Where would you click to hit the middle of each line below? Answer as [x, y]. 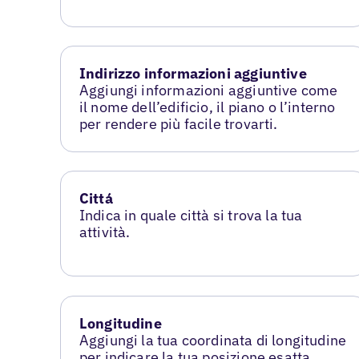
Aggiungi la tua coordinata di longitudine [213, 341]
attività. [105, 232]
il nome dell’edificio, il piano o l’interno [207, 107]
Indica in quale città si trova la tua [191, 216]
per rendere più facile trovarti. [178, 124]
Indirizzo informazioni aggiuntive [193, 74]
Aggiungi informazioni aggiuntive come [208, 91]
